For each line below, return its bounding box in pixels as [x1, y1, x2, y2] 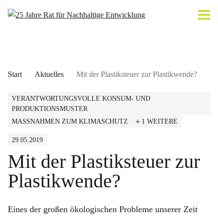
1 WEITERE [142, 118, 178, 125]
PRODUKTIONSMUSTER [12, 105, 88, 112]
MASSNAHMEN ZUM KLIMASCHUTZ [12, 118, 124, 125]
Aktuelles [35, 70, 64, 78]
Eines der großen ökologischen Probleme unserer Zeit [8, 204, 198, 214]
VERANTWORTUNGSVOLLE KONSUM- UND [12, 95, 150, 102]
